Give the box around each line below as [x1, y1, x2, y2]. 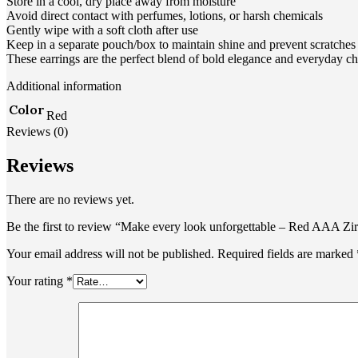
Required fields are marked [217, 246, 356, 261]
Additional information [6, 79, 121, 93]
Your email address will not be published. [6, 246, 214, 261]
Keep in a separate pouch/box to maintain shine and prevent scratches [6, 38, 356, 52]
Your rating [6, 273, 66, 288]
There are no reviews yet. [6, 192, 134, 206]
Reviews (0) [6, 125, 68, 139]
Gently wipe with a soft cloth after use [6, 23, 198, 38]
